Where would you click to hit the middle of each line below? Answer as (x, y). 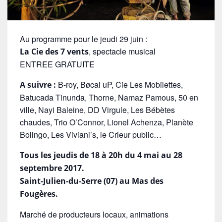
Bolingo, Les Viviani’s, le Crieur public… (91, 134)
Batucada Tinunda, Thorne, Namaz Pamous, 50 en (109, 97)
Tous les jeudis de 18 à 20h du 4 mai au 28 (101, 155)
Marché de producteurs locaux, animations (94, 214)
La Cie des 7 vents (54, 51)
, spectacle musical (122, 51)
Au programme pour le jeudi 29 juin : (83, 39)
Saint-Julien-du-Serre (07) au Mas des (92, 181)
